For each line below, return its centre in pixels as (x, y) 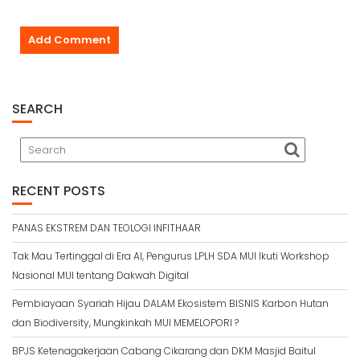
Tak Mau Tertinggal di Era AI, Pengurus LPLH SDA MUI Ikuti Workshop (171, 256)
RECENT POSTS (59, 190)
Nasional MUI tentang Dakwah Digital (100, 275)
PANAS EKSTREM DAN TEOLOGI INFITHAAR (106, 227)
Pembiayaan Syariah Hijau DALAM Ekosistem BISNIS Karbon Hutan (170, 303)
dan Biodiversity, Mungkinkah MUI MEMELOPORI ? (125, 322)
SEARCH (37, 108)
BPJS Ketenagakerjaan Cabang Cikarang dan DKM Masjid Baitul (164, 350)
